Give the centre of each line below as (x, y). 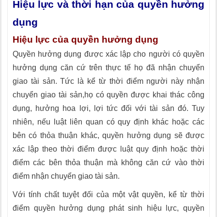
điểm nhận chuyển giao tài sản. (66, 176)
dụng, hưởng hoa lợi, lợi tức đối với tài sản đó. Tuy (108, 108)
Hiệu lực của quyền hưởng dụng (85, 39)
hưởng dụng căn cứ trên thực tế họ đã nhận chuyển (108, 68)
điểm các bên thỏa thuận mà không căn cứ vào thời (108, 163)
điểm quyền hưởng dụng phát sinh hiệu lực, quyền (108, 208)
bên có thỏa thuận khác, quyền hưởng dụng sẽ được (108, 135)
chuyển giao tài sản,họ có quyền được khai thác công (108, 95)
